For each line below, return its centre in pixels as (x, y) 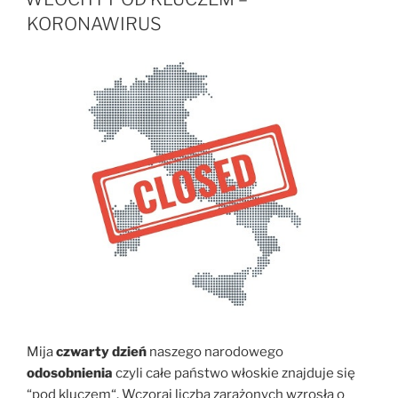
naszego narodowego (215, 352)
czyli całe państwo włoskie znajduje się (234, 374)
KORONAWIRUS (94, 24)
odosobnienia (70, 374)
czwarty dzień (101, 352)
